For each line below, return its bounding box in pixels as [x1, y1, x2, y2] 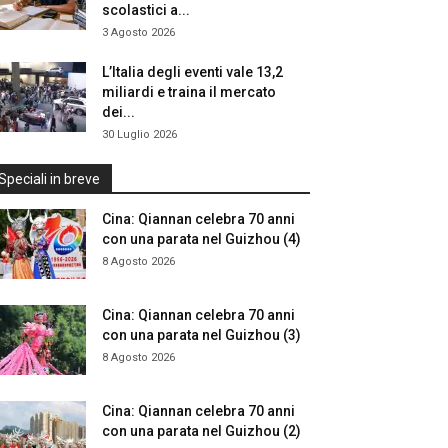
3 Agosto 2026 [102, 26, 175, 39]
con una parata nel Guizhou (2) [102, 423, 301, 439]
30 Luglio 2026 [102, 128, 177, 141]
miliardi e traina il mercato [102, 84, 276, 100]
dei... [102, 104, 135, 120]
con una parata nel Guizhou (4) [102, 231, 301, 247]
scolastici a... [102, 2, 190, 18]
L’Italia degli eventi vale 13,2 [102, 64, 283, 80]
